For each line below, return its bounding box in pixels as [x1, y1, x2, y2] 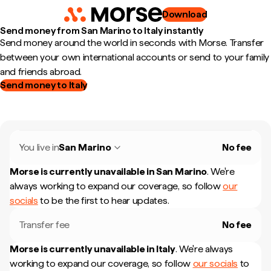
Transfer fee [19, 219, 70, 230]
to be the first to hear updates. [38, 195, 169, 206]
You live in [19, 142, 59, 153]
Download [162, 8, 207, 20]
